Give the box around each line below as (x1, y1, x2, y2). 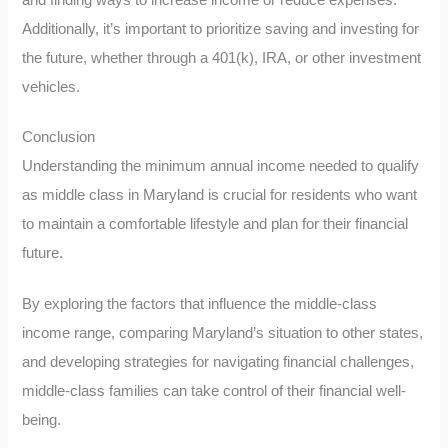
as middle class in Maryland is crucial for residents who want (22, 187, 418, 204)
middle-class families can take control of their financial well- (22, 383, 407, 400)
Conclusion (22, 129, 96, 146)
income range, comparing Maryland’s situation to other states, (22, 325, 424, 342)
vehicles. (22, 78, 81, 95)
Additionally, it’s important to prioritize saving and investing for (22, 20, 420, 37)
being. (22, 412, 62, 429)
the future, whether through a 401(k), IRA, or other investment (22, 49, 422, 66)
